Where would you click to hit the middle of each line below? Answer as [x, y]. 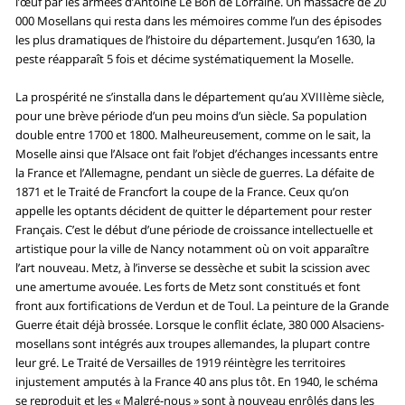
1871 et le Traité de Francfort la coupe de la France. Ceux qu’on [183, 192]
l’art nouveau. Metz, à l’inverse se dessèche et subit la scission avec [193, 268]
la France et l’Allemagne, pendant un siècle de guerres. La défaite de [195, 173]
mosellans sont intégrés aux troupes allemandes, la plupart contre [193, 344]
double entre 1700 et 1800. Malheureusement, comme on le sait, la [193, 135]
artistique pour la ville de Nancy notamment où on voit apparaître [193, 249]
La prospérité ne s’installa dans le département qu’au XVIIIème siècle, [200, 97]
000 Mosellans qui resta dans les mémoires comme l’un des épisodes [199, 21]
